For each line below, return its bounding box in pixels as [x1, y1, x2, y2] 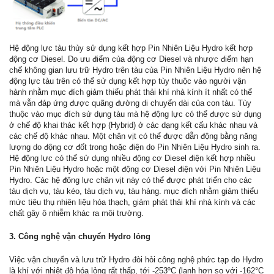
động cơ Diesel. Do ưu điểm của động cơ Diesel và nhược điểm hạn [9, 54, 253, 64]
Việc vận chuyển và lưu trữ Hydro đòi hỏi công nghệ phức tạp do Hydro [9, 255, 263, 265]
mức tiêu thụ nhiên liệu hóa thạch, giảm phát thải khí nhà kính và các [9, 198, 256, 207]
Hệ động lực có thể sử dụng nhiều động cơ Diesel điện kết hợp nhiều [9, 154, 255, 163]
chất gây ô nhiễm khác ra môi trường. [9, 209, 144, 218]
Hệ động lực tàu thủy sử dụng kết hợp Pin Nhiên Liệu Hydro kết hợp [9, 43, 253, 53]
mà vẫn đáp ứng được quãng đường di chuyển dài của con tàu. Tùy [9, 98, 251, 108]
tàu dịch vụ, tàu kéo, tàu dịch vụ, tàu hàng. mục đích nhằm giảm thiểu [9, 187, 258, 196]
